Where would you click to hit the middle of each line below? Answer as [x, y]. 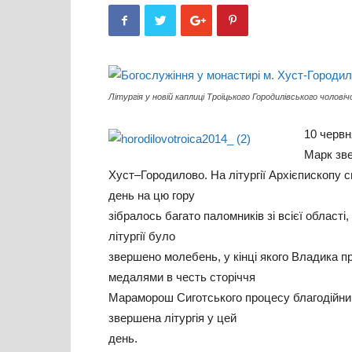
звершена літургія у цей [172, 318]
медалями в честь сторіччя [182, 277]
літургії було [142, 236]
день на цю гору [152, 195]
